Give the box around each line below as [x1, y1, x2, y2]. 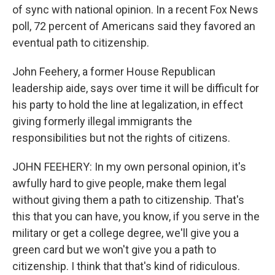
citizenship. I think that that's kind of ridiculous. [12, 260, 240, 273]
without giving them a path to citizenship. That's [12, 193, 244, 206]
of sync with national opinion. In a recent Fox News [12, 3, 258, 16]
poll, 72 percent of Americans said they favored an [12, 20, 255, 33]
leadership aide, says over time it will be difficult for [12, 82, 259, 95]
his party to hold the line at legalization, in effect [12, 98, 243, 111]
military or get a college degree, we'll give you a [12, 227, 239, 239]
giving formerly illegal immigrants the [12, 115, 192, 128]
